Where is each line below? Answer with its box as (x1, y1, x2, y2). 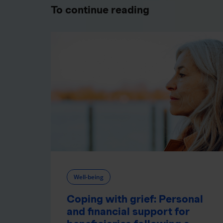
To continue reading (51, 3, 149, 16)
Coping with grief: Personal (67, 192, 203, 205)
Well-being (74, 172, 104, 181)
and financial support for (67, 205, 190, 218)
